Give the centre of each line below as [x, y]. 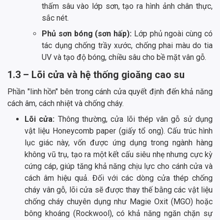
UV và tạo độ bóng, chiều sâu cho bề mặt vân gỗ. [124, 57]
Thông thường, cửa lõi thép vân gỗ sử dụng [134, 119]
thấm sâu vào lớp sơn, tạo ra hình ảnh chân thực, [127, 6]
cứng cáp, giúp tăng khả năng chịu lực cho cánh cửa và [119, 166]
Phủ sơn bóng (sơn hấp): [87, 34]
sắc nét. [55, 18]
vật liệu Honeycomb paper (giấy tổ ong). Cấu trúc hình [119, 131]
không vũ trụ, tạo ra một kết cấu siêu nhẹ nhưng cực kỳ [119, 155]
